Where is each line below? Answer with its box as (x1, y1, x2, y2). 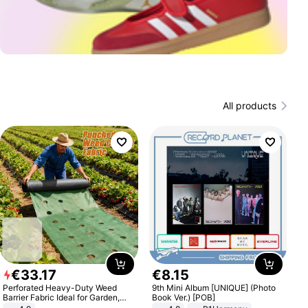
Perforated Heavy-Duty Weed (3, 282, 118, 293)
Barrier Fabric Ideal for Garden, (3, 291, 57, 302)
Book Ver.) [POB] (151, 291, 215, 302)
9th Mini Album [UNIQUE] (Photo (151, 282, 276, 293)
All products (222, 100, 276, 111)
